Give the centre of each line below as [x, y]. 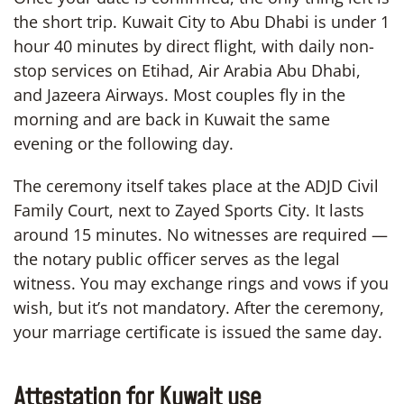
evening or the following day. [124, 143]
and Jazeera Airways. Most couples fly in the [179, 94]
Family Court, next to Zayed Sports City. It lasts [189, 210]
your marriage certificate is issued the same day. [198, 331]
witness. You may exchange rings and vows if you [201, 283]
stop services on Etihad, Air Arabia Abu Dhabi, [187, 70]
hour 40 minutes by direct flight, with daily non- [194, 46]
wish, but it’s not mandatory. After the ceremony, [199, 307]
